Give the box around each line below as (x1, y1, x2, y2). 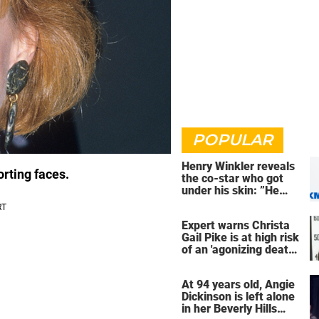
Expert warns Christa (182, 218, 290, 232)
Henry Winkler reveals (182, 159, 295, 173)
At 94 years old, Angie (182, 277, 295, 291)
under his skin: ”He (182, 184, 279, 197)
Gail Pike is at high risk (182, 230, 299, 244)
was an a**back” (182, 196, 267, 209)
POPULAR (192, 130, 273, 150)
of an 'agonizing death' (182, 242, 296, 256)
